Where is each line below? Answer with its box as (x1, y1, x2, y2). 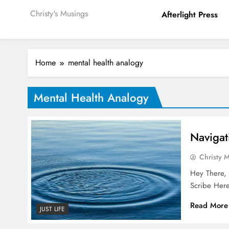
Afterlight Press (162, 9, 218, 20)
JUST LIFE (40, 204, 65, 214)
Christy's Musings (30, 8, 88, 19)
